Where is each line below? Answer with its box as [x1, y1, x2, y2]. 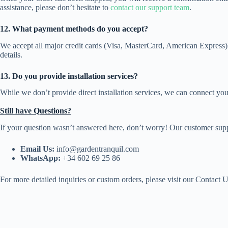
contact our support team [110, 3, 189, 12]
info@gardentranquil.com [54, 145, 139, 154]
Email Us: [20, 145, 54, 154]
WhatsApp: [20, 154, 61, 163]
